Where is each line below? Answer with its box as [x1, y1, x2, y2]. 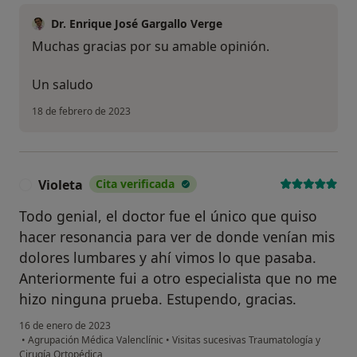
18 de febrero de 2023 [32, 104, 131, 119]
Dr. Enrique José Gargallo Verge [51, 16, 222, 32]
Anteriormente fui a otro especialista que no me [19, 269, 337, 288]
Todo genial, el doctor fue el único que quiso [19, 206, 317, 226]
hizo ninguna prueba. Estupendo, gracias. [19, 289, 296, 309]
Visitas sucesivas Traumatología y [170, 333, 320, 347]
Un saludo [32, 76, 93, 94]
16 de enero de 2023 [19, 319, 111, 333]
